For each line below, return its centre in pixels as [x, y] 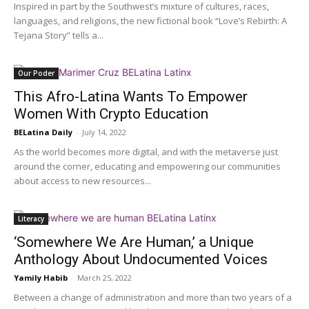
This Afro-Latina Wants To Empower [131, 97]
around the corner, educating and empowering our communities [147, 167]
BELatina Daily [43, 132]
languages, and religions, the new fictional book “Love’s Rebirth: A [150, 21]
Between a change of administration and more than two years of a [153, 298]
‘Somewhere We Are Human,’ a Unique [134, 242]
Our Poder [36, 73]
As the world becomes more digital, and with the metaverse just [146, 152]
